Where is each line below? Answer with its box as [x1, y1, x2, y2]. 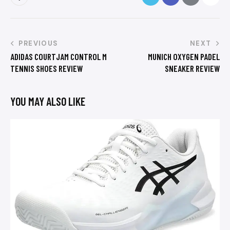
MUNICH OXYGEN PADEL [148, 51, 220, 62]
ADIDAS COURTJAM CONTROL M [10, 51, 107, 62]
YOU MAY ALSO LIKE [10, 94, 85, 108]
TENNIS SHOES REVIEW [10, 63, 83, 74]
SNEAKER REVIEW [165, 63, 220, 74]
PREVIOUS [18, 39, 59, 48]
